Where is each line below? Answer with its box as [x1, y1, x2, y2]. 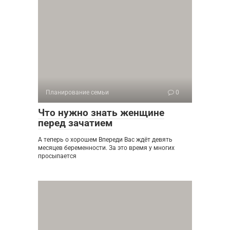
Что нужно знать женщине [38, 106, 164, 119]
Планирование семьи [46, 88, 109, 96]
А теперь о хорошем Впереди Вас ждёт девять [38, 136, 172, 143]
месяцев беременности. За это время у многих [38, 144, 175, 151]
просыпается [38, 152, 76, 160]
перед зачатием [38, 117, 112, 129]
